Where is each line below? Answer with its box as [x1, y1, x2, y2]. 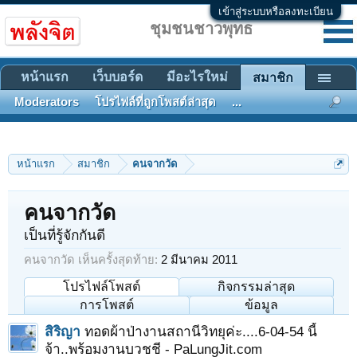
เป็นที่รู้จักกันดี [24, 227, 105, 243]
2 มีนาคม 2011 [161, 253, 237, 266]
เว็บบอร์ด [92, 70, 143, 84]
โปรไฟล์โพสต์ [63, 280, 140, 293]
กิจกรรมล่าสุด [218, 280, 295, 293]
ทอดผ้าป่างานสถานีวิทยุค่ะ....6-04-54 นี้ [84, 324, 317, 339]
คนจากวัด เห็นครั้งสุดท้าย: [24, 253, 158, 266]
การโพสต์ [80, 298, 134, 312]
